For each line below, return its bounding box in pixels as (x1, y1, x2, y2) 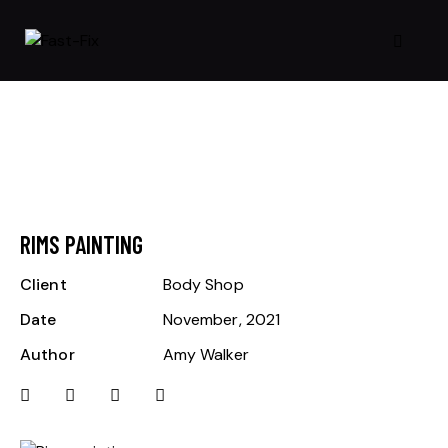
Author (20, 344, 75, 365)
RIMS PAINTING (20, 230, 143, 259)
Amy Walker (162, 344, 249, 365)
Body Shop (162, 274, 244, 295)
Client (20, 274, 67, 295)
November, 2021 (162, 309, 281, 330)
